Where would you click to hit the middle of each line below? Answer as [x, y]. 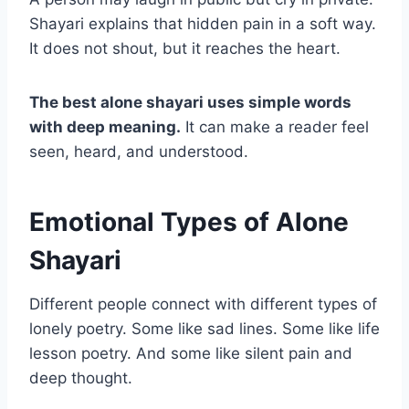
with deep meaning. [105, 127]
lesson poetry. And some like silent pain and [191, 354]
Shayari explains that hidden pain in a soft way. [203, 24]
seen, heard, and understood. [139, 152]
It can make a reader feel [275, 127]
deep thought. [81, 378]
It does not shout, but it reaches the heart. [185, 49]
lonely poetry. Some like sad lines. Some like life [204, 329]
